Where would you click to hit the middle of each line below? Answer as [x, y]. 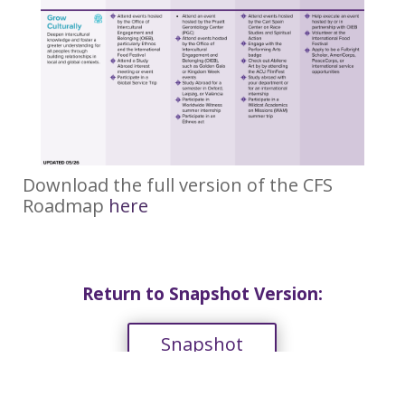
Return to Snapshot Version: [202, 294]
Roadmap [65, 206]
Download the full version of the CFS [177, 185]
